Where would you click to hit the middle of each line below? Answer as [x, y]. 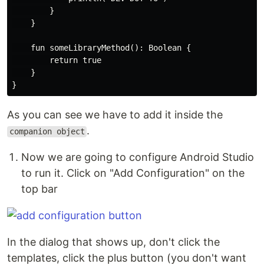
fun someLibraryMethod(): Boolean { [101, 48]
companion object [47, 132]
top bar [39, 189]
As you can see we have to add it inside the [115, 115]
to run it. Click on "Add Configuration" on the [133, 173]
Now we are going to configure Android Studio [138, 157]
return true [57, 60]
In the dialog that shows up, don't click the [113, 242]
